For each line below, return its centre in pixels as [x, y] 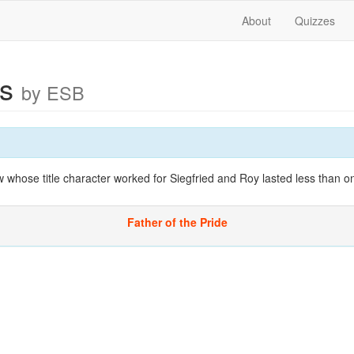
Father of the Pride [177, 222]
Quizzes [315, 21]
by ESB [53, 92]
